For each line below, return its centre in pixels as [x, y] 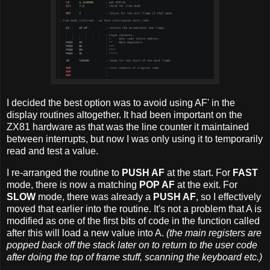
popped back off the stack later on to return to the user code [132, 245]
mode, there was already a [94, 196]
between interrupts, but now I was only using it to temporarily [135, 139]
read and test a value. [52, 151]
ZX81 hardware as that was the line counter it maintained [128, 127]
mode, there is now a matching [73, 184]
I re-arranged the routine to [64, 172]
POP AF [157, 184]
